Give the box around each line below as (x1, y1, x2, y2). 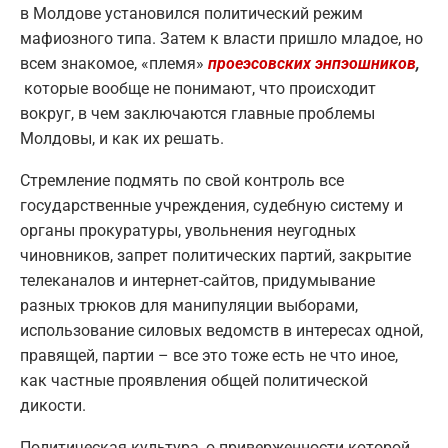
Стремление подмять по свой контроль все (20, 171, 344, 191)
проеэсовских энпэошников (208, 54, 416, 74)
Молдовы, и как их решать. (20, 129, 224, 149)
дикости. (20, 396, 86, 416)
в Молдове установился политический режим (20, 4, 363, 24)
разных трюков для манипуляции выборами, (20, 296, 358, 316)
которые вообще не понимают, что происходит (20, 79, 376, 99)
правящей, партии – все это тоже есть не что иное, (20, 346, 398, 366)
